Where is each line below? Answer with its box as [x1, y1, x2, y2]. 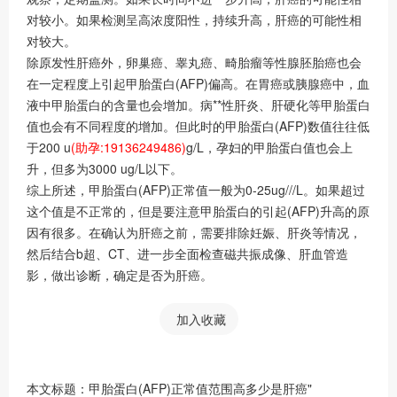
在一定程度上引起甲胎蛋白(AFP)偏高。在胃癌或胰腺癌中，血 [27, 74, 370, 92]
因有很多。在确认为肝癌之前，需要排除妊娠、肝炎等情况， [27, 222, 362, 241]
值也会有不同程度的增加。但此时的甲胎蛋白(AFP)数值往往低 [27, 116, 370, 135]
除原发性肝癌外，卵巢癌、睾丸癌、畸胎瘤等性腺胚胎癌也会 [27, 52, 362, 71]
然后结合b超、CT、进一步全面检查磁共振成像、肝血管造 [27, 244, 348, 262]
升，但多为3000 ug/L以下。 [27, 159, 183, 177]
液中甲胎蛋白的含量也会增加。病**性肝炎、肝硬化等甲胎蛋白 [27, 95, 370, 113]
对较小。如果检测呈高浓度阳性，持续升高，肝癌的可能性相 [27, 10, 362, 28]
